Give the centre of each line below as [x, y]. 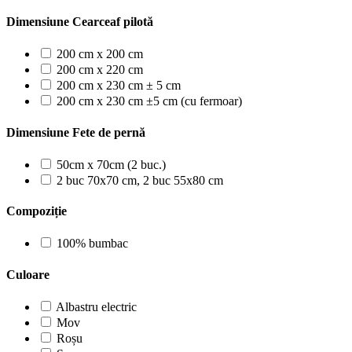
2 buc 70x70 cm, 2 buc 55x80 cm [140, 180]
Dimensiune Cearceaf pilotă [80, 22]
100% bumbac [92, 244]
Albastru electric [96, 306]
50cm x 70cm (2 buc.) [111, 164]
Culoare [28, 274]
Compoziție [37, 211]
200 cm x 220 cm [100, 70]
